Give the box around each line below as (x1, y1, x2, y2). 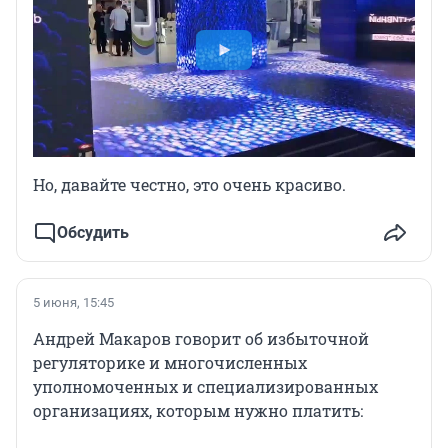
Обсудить (57, 223, 129, 243)
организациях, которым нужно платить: (33, 400, 363, 422)
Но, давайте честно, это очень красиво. (33, 174, 346, 196)
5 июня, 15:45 (33, 295, 114, 311)
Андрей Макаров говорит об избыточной (33, 328, 369, 350)
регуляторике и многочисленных (33, 352, 307, 374)
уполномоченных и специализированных (33, 376, 378, 398)
